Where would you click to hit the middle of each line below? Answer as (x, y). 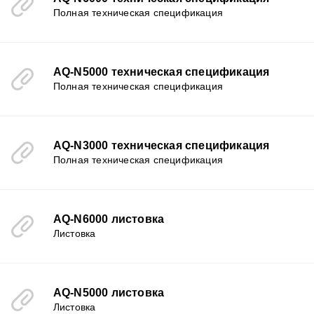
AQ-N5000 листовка (109, 293)
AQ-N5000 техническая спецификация (161, 72)
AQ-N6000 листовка (109, 219)
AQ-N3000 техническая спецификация (161, 145)
